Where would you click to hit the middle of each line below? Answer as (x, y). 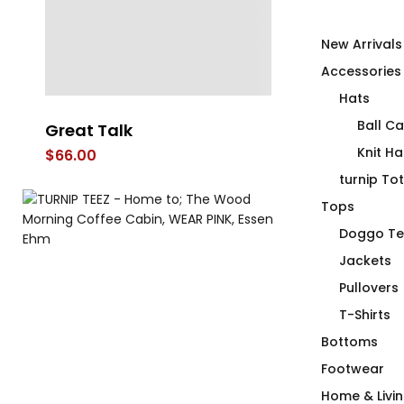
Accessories (361, 71)
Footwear (353, 368)
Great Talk (89, 130)
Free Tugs (339, 130)
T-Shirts (365, 314)
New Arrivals (362, 44)
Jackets (365, 260)
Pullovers (369, 287)
